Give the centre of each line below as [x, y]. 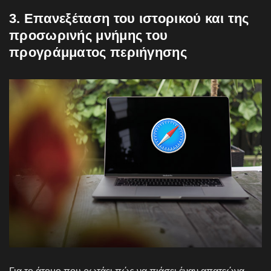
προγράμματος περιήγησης [98, 52]
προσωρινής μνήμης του [89, 35]
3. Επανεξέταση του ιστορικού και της [129, 18]
